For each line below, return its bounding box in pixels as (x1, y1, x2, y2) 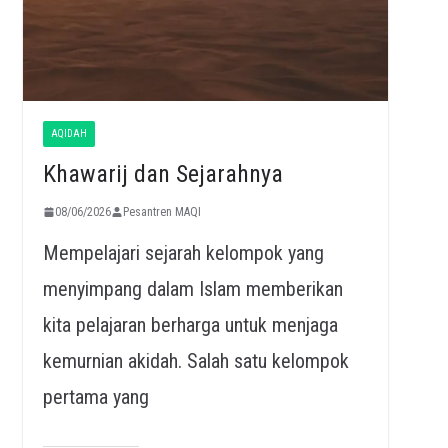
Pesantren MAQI (122, 204, 201, 219)
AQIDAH (50, 127, 87, 139)
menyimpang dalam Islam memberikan (42, 276, 343, 301)
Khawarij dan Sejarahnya (42, 159, 283, 188)
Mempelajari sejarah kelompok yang (42, 240, 324, 265)
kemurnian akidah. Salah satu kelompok (42, 348, 349, 373)
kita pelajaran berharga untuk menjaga (42, 312, 338, 337)
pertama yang (42, 384, 149, 409)
